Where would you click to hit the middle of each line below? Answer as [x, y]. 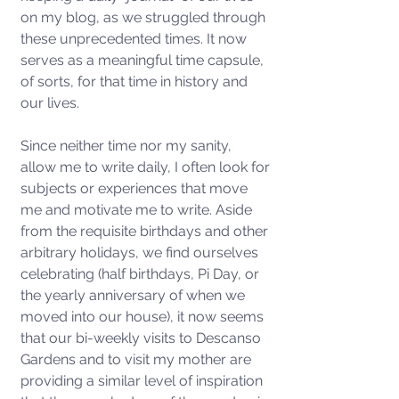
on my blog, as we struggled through [145, 17]
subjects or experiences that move [136, 188]
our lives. [52, 103]
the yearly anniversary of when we [134, 295]
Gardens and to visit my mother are [138, 359]
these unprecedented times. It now [135, 39]
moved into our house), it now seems [144, 317]
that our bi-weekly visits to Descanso [142, 338]
